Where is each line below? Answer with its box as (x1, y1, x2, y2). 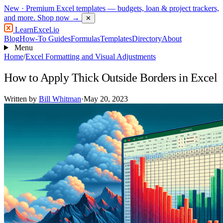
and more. (4, 13, 37, 22)
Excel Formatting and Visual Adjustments (25, 52, 156, 61)
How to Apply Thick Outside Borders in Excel (4, 71, 218, 84)
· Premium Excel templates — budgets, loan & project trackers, (19, 4, 219, 12)
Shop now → (37, 13, 80, 22)
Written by (4, 94, 39, 103)
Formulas (71, 34, 100, 43)
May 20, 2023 (84, 94, 128, 103)
